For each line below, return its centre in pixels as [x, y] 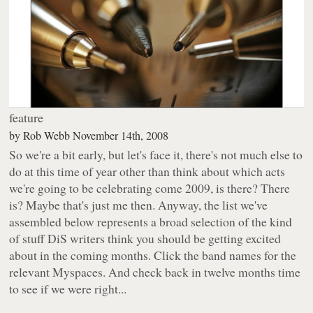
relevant [31, 272]
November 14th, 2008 [121, 136]
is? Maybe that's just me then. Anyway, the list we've [139, 205]
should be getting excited [218, 239]
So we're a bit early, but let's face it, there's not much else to [156, 155]
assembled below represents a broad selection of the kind [151, 222]
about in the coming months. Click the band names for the [153, 255]
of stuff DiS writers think [73, 239]
